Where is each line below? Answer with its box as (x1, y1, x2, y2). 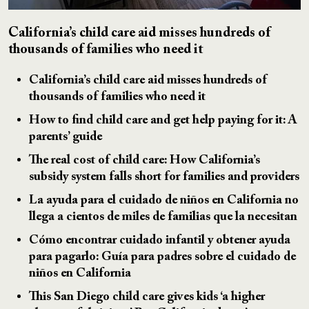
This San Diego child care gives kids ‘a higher (29, 290, 265, 303)
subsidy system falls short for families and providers (29, 170, 299, 183)
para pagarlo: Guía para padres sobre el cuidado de (29, 250, 296, 263)
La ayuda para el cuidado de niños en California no (29, 194, 299, 207)
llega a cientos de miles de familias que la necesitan (29, 210, 297, 223)
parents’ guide (29, 130, 102, 143)
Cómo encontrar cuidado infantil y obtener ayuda (29, 234, 290, 247)
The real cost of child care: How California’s (29, 154, 260, 167)
